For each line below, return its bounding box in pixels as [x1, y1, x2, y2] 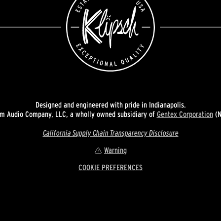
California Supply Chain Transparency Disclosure [42, 128, 179, 138]
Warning [104, 146, 127, 155]
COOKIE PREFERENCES [78, 163, 143, 172]
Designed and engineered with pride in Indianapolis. [35, 100, 186, 110]
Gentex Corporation [156, 110, 213, 119]
